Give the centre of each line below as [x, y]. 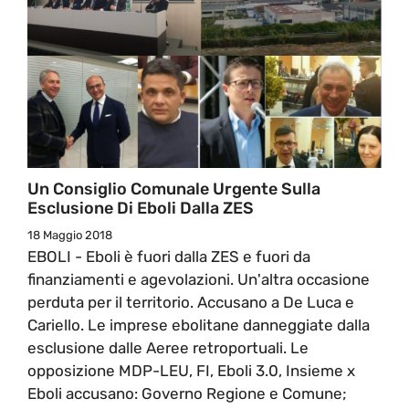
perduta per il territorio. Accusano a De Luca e [191, 302]
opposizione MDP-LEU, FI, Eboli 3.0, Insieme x [191, 370]
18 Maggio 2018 [70, 235]
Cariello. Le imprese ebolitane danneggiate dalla [199, 325]
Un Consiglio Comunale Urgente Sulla [174, 189]
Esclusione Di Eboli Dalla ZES [141, 208]
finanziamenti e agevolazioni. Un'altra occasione [199, 279]
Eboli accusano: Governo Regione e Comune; [187, 393]
